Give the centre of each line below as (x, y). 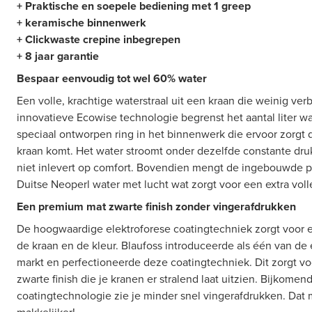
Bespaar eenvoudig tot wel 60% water (113, 78)
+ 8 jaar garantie (58, 56)
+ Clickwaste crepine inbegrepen (99, 39)
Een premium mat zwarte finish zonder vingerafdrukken (156, 206)
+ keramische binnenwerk (81, 23)
